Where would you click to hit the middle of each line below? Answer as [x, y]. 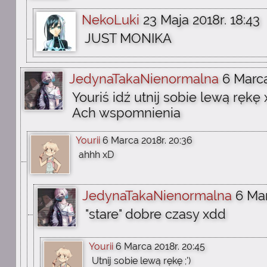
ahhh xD [96, 155]
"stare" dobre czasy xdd [156, 214]
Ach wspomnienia [126, 113]
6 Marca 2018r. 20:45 [160, 246]
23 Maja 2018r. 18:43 [201, 20]
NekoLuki [111, 20]
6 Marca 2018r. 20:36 [148, 140]
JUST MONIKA [128, 38]
